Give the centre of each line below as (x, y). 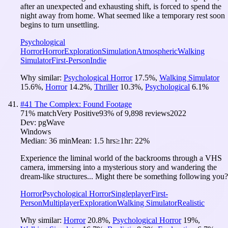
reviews (156, 113)
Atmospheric (157, 51)
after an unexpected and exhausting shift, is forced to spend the (121, 6)
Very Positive (78, 113)
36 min (60, 140)
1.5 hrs (105, 140)
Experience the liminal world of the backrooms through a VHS (121, 158)
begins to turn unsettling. (60, 24)
